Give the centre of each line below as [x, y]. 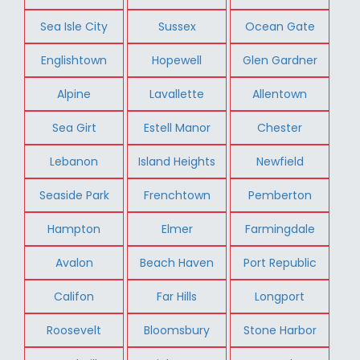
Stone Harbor [280, 330]
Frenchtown [177, 195]
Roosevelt [74, 330]
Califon [74, 296]
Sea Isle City [74, 26]
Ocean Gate [280, 26]
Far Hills [177, 296]
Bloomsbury [177, 330]
